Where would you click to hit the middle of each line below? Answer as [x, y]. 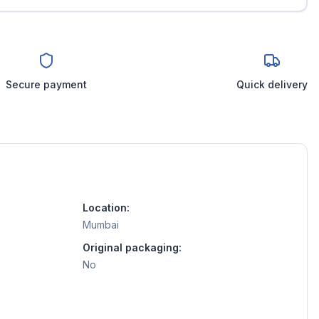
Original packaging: [132, 247]
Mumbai [101, 225]
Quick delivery [272, 84]
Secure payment [46, 84]
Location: [106, 208]
